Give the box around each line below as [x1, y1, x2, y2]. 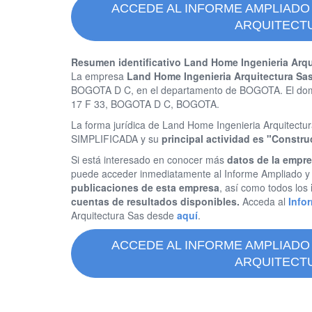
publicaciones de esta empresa [71, 180, 219, 194]
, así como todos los [219, 180, 311, 194]
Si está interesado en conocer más [71, 153, 227, 166]
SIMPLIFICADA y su [71, 132, 162, 146]
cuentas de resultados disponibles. [71, 194, 240, 208]
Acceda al [240, 194, 288, 208]
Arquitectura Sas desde [71, 208, 177, 222]
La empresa [71, 69, 127, 83]
